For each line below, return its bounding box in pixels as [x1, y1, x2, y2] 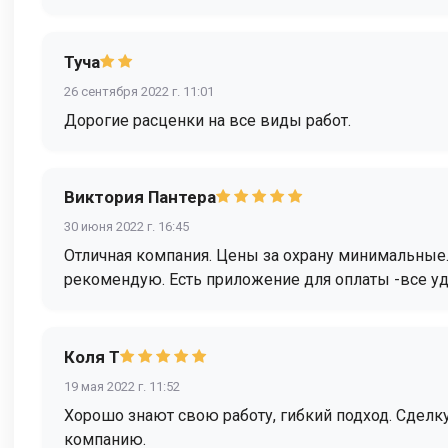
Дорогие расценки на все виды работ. [64, 110, 351, 130]
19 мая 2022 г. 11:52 [64, 378, 180, 394]
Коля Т [64, 346, 120, 367]
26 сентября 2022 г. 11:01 [64, 83, 214, 99]
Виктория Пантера [64, 187, 216, 208]
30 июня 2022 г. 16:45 [64, 219, 189, 235]
